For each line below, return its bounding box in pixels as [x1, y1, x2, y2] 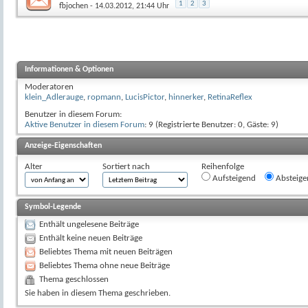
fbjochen [59, 1, 88, 10]
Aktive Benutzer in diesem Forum [25, 120, 144, 129]
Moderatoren [25, 82, 74, 91]
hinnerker [168, 92, 203, 102]
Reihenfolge [201, 162, 244, 171]
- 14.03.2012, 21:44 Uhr [88, 1, 169, 10]
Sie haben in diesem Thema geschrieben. [25, 288, 170, 298]
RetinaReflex [208, 92, 252, 102]
